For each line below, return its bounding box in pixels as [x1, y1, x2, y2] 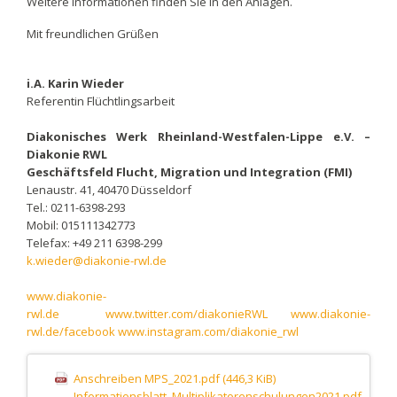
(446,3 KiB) [222, 370, 276, 387]
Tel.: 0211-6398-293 [26, 198, 126, 215]
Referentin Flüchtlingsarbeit [26, 92, 175, 109]
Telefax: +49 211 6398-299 [26, 234, 162, 251]
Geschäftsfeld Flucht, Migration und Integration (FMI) [26, 163, 352, 180]
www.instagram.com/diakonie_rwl [117, 323, 299, 339]
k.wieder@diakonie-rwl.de [26, 252, 167, 269]
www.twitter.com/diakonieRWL [105, 305, 269, 322]
